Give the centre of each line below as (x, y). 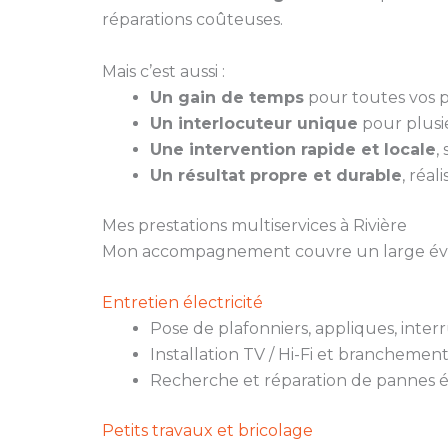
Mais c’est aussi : (163, 71)
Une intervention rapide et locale (293, 149)
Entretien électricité (182, 303)
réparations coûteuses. (192, 20)
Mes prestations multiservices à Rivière (254, 225)
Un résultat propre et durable (276, 175)
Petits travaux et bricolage (207, 431)
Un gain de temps (227, 97)
